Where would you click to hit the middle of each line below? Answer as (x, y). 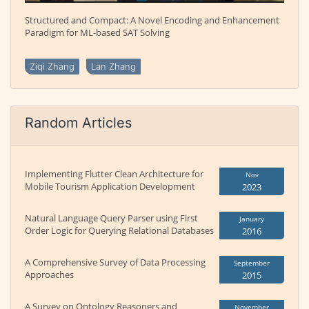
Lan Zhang (113, 67)
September (252, 263)
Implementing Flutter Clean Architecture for (114, 174)
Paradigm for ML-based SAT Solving (97, 33)
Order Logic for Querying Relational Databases (119, 231)
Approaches (49, 275)
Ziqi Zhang (52, 67)
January (252, 219)
